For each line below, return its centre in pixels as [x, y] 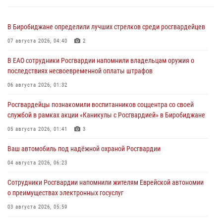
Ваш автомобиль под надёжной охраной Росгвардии [84, 148]
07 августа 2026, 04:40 [37, 41]
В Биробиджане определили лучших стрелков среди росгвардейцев [106, 27]
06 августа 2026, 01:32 [37, 85]
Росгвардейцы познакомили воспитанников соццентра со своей [101, 104]
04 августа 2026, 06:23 [37, 163]
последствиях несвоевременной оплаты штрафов [81, 71]
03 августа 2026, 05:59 [37, 207]
